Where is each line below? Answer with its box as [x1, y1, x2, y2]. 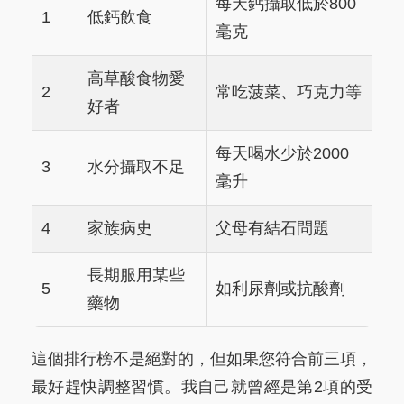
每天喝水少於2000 [216, 144, 349, 163]
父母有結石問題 [216, 219, 329, 238]
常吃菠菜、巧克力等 [216, 83, 362, 102]
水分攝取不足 [87, 158, 185, 177]
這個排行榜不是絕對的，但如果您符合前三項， [32, 350, 372, 369]
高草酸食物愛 [87, 69, 185, 88]
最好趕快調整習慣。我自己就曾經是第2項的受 [32, 378, 372, 397]
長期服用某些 [87, 266, 185, 285]
